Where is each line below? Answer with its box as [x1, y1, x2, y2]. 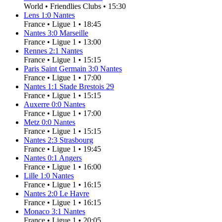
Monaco [24, 207, 50, 216]
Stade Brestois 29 [59, 82, 114, 91]
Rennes [24, 47, 47, 55]
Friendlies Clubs [50, 2, 101, 11]
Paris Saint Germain [24, 64, 86, 73]
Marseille [59, 29, 88, 38]
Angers [59, 154, 82, 163]
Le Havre [59, 189, 89, 198]
